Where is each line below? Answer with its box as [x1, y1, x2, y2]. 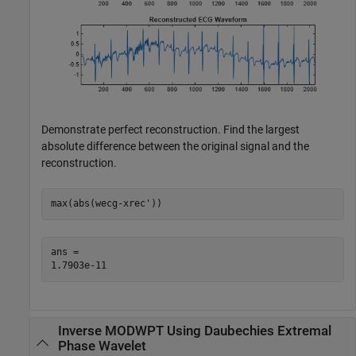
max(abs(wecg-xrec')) [50, 198, 162, 210]
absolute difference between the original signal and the [41, 139, 309, 153]
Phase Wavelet [57, 339, 146, 354]
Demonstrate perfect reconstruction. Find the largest [41, 122, 300, 136]
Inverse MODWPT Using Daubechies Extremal [57, 323, 331, 339]
